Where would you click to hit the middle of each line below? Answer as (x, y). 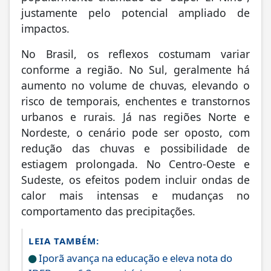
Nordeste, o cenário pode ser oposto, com (135, 131)
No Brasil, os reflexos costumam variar (135, 52)
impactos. (45, 27)
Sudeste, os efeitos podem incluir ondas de (135, 178)
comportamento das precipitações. (108, 210)
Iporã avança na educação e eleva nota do (134, 256)
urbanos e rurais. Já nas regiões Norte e (135, 115)
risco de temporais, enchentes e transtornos (135, 100)
